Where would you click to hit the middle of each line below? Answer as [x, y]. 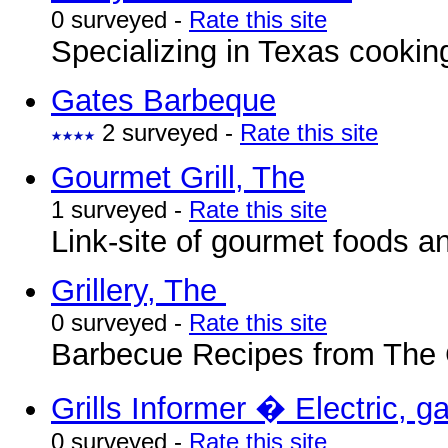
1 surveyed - [120, 209]
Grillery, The [138, 290]
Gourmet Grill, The [178, 177]
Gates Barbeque [163, 100]
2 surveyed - [167, 132]
